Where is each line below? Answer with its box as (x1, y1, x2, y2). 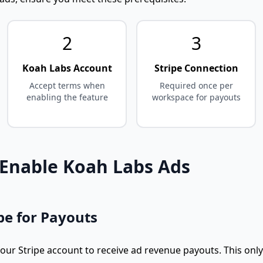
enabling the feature (26, 91, 108, 103)
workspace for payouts (151, 91, 241, 103)
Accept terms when (29, 79, 105, 91)
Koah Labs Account (22, 61, 112, 75)
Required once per (159, 79, 233, 91)
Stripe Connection (154, 61, 238, 75)
